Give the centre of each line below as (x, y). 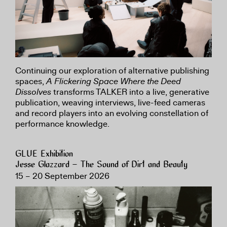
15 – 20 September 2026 (62, 176)
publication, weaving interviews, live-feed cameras (110, 102)
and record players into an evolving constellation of (112, 113)
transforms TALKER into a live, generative (130, 92)
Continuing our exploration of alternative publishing (112, 70)
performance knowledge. (62, 124)
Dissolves (33, 92)
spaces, (31, 81)
